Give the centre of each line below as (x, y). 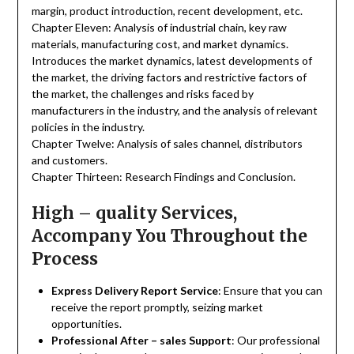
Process (64, 259)
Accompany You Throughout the (169, 236)
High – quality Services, (134, 213)
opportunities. (86, 324)
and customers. (69, 160)
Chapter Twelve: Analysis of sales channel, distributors (167, 144)
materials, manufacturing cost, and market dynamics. (160, 44)
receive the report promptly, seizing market (157, 307)
